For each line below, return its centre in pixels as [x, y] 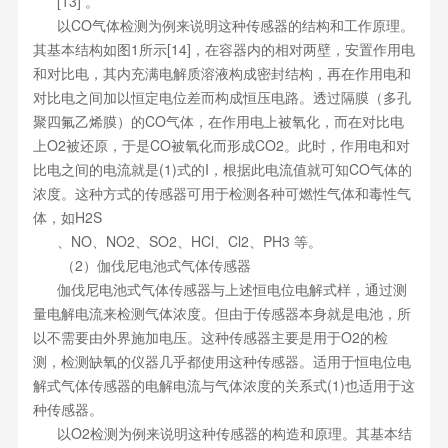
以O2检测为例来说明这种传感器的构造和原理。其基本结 [222, 433]
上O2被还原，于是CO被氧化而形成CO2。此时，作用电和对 [221, 145]
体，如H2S [67, 217]
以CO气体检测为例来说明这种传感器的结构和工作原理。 [223, 25]
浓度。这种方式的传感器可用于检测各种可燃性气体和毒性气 [221, 193]
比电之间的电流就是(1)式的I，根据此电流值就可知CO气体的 [222, 169]
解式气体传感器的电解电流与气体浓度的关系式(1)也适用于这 [223, 385]
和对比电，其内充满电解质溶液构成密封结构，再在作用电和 [221, 73]
